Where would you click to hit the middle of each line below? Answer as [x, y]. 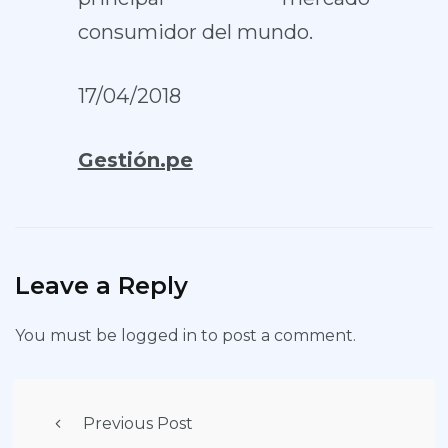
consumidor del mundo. [195, 32]
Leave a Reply [101, 285]
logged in [159, 335]
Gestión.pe [135, 160]
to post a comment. [276, 335]
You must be [68, 335]
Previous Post [138, 423]
